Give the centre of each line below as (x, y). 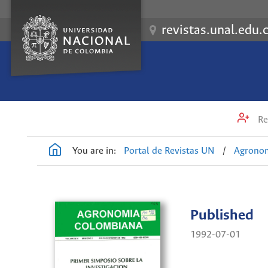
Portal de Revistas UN (170, 151)
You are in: (94, 151)
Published (222, 216)
